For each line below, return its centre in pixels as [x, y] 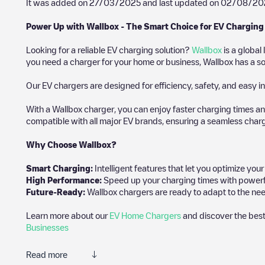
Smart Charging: [59, 168]
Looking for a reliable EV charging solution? [109, 50]
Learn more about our [68, 215]
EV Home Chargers [145, 215]
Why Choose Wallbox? [71, 144]
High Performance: [64, 180]
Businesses [47, 227]
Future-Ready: [56, 192]
